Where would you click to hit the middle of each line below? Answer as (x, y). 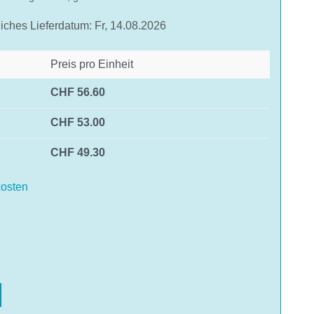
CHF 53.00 (78, 122)
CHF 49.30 (78, 152)
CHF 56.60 (78, 92)
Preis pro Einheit (92, 64)
